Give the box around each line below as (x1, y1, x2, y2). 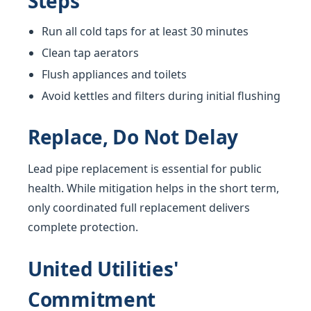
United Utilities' (28, 255, 178, 283)
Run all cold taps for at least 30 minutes (42, 24, 249, 40)
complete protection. (28, 219, 138, 235)
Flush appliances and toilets (42, 67, 187, 83)
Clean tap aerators (42, 45, 139, 61)
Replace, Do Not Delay (28, 124, 239, 151)
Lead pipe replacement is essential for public (28, 161, 262, 177)
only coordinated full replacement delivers (28, 200, 250, 216)
